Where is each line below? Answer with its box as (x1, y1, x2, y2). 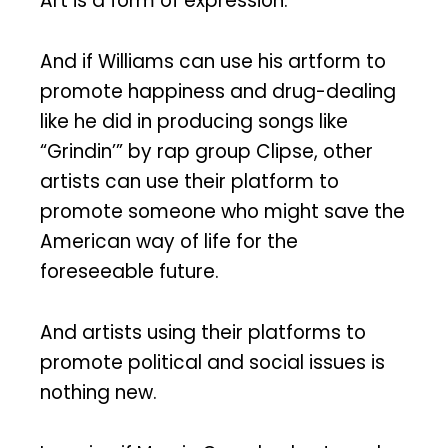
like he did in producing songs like (40, 108, 348, 136)
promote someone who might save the (40, 198, 405, 226)
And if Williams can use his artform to (40, 48, 386, 76)
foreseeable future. (40, 258, 219, 286)
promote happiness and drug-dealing (40, 78, 396, 106)
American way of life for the (40, 228, 298, 256)
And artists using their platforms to (40, 318, 366, 346)
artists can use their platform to (40, 168, 339, 196)
